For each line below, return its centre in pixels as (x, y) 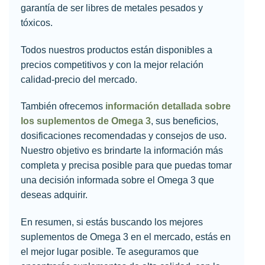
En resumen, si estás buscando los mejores (112, 222)
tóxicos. (36, 22)
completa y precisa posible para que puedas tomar (126, 166)
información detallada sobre (168, 106)
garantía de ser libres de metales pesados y (112, 8)
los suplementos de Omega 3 (85, 121)
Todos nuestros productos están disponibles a (116, 50)
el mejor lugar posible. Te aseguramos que (109, 252)
